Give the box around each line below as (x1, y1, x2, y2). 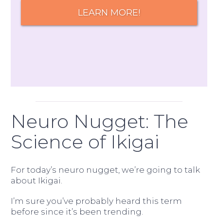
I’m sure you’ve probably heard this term (11, 196, 182, 206)
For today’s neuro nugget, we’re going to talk (11, 164, 200, 175)
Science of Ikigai (11, 130, 160, 153)
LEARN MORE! (77, 6, 140, 18)
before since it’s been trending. (11, 206, 144, 217)
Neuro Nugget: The (11, 109, 189, 133)
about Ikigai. (11, 175, 63, 185)
